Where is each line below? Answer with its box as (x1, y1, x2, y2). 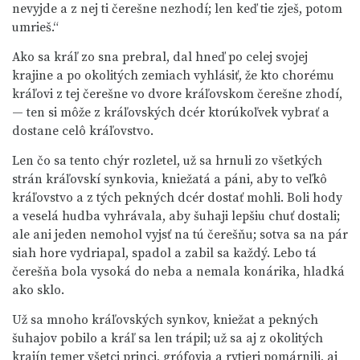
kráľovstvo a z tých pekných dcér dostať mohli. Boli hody (12, 190, 342, 206)
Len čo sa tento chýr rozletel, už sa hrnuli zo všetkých (12, 153, 322, 169)
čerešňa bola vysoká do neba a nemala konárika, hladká (12, 264, 345, 280)
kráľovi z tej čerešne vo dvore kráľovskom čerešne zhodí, (12, 86, 342, 102)
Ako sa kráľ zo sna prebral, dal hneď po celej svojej (12, 49, 308, 65)
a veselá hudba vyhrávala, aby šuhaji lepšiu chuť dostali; (12, 208, 340, 224)
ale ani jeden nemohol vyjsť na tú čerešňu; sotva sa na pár (12, 227, 348, 243)
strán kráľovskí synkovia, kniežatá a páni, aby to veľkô (12, 171, 327, 187)
